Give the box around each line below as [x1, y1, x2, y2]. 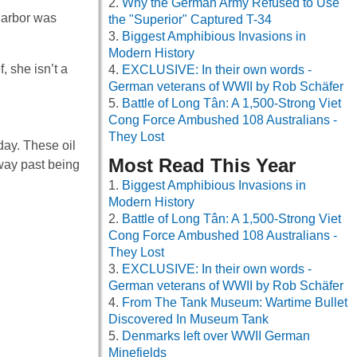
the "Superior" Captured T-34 [108, 13, 272, 27]
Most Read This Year [108, 155, 296, 177]
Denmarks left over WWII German [122, 329, 310, 343]
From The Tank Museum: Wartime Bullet [122, 296, 347, 310]
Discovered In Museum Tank [108, 312, 269, 327]
